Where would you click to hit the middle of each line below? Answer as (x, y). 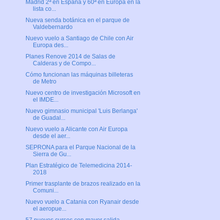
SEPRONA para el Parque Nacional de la (80, 148)
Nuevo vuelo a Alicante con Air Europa (76, 129)
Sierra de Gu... (52, 154)
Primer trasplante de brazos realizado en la (83, 184)
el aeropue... (49, 209)
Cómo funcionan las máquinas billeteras (79, 75)
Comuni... (45, 191)
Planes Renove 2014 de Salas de (70, 57)
